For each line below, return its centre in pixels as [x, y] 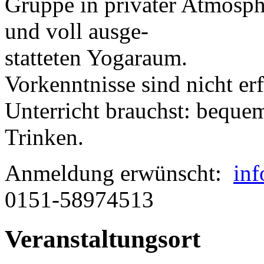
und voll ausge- [77, 31]
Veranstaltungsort [103, 239]
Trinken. [44, 137]
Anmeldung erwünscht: [119, 173]
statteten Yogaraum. [96, 58]
